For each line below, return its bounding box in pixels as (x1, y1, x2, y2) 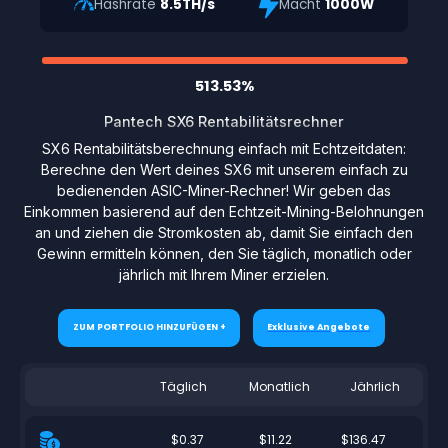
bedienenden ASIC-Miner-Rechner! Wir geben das (57, 181, 391, 199)
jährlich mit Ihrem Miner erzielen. (119, 265, 329, 283)
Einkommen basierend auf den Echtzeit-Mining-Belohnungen (24, 202, 424, 220)
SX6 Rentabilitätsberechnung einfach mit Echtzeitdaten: (42, 139, 406, 157)
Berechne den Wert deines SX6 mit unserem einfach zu (40, 160, 408, 178)
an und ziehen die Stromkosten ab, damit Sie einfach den (35, 223, 413, 241)
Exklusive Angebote (267, 321, 371, 334)
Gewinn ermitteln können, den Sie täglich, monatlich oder (36, 244, 412, 262)
